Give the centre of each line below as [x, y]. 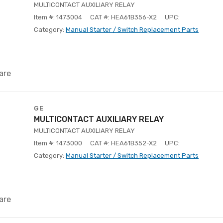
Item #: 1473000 [58, 143]
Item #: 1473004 [58, 17]
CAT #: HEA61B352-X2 [123, 143]
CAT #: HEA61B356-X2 [123, 17]
